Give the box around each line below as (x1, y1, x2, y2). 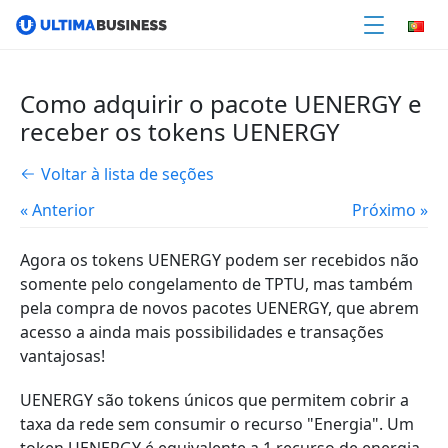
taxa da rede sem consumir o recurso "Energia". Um (20, 413, 414, 435)
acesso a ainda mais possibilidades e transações (20, 321, 384, 343)
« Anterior (20, 199, 95, 221)
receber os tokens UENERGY (20, 115, 340, 148)
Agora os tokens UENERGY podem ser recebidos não (20, 249, 419, 271)
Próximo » (352, 199, 428, 221)
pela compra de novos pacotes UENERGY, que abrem (20, 297, 419, 319)
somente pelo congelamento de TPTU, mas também (20, 273, 413, 295)
